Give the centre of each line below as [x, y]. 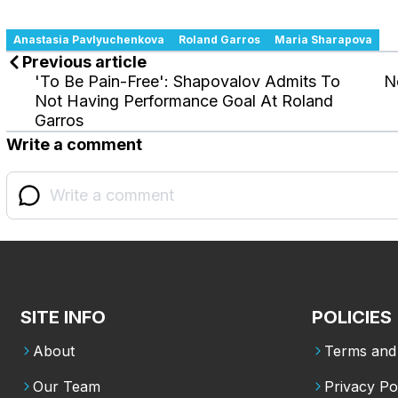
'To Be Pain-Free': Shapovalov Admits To [187, 81]
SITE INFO [63, 317]
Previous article [84, 61]
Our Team [67, 386]
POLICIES [351, 317]
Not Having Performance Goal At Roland [184, 100]
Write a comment [74, 144]
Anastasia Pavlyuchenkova [89, 39]
